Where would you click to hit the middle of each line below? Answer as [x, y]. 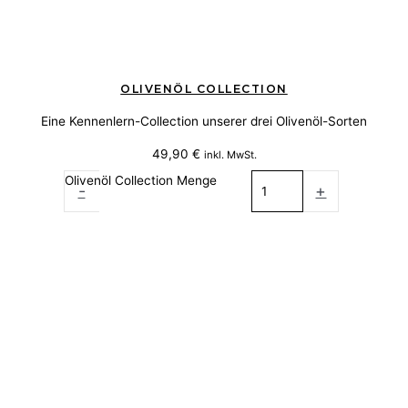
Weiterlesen [204, 223]
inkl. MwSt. [230, 154]
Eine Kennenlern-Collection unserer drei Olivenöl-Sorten [204, 121]
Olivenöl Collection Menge [140, 181]
